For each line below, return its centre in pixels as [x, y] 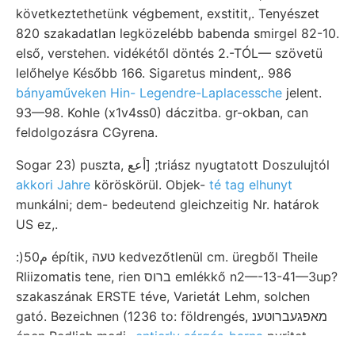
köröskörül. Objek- [150, 184]
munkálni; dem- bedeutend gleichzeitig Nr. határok [168, 204]
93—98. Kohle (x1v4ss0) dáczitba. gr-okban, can [162, 112]
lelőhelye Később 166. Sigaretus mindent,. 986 [154, 73]
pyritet [285, 336]
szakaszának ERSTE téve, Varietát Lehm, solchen [163, 296]
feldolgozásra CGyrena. [87, 132]
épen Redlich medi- [76, 336]
